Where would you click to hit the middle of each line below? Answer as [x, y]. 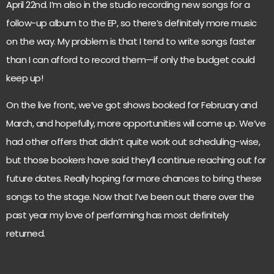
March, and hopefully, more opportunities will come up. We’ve [136, 124]
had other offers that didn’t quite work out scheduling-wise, [133, 142]
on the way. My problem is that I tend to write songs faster [131, 41]
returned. [26, 234]
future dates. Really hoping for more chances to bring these [134, 179]
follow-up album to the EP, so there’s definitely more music [131, 23]
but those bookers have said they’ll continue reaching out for [136, 160]
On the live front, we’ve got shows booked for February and [131, 105]
